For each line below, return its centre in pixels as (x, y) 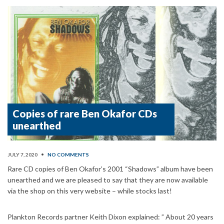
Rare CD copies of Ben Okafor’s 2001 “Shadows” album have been (110, 169)
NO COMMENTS (68, 155)
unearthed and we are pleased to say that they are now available (108, 180)
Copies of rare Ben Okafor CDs (85, 114)
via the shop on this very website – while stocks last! (90, 191)
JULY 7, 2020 (22, 155)
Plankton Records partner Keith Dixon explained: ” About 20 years (110, 217)
